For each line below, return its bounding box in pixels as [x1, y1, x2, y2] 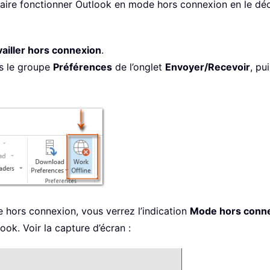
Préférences [53, 61, 112, 74]
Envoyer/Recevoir [165, 61, 250, 74]
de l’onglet [112, 61, 165, 74]
